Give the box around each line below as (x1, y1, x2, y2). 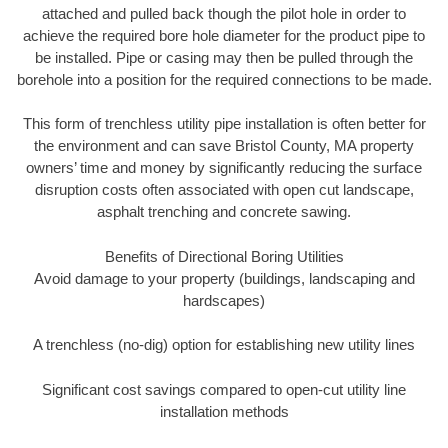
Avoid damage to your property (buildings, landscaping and (33, 269, 415, 287)
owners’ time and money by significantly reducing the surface (26, 159, 422, 177)
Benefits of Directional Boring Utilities (104, 247, 344, 265)
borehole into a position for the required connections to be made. (16, 70, 432, 88)
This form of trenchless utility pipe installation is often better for (22, 115, 426, 133)
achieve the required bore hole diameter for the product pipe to (23, 26, 425, 44)
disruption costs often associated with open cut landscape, (34, 181, 414, 199)
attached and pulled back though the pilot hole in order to (42, 4, 406, 22)
